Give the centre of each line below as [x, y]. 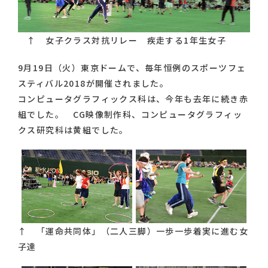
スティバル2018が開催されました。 [94, 83]
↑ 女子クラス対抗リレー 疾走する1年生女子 [122, 40]
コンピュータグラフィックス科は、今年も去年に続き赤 [133, 98]
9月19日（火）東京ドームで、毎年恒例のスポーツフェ [132, 67]
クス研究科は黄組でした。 [73, 130]
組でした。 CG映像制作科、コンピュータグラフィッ [130, 114]
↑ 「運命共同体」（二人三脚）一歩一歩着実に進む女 [133, 231]
